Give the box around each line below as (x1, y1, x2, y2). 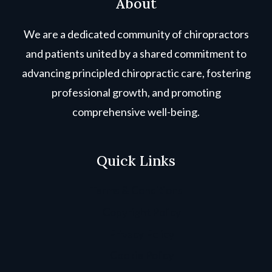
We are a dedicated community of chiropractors (23, 27, 249, 41)
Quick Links (97, 151, 175, 169)
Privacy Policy (109, 226, 174, 240)
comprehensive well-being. (72, 104, 200, 118)
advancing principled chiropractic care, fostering (21, 66, 251, 80)
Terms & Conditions (89, 183, 183, 197)
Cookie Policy (109, 248, 174, 262)
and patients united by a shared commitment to (25, 46, 246, 60)
